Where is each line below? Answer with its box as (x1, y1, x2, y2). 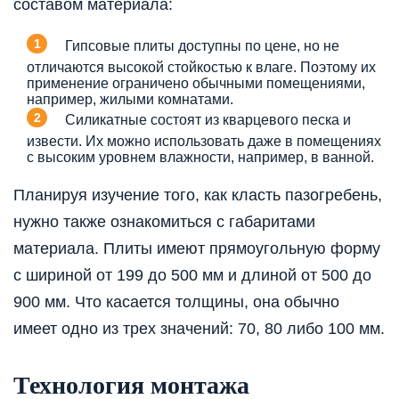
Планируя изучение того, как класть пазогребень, (13, 185, 382, 204)
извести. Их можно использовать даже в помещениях (27, 133, 381, 149)
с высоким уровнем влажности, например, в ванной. (27, 149, 374, 165)
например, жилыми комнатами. (27, 91, 233, 107)
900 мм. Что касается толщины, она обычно (13, 292, 339, 311)
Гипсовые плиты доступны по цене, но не (65, 37, 339, 53)
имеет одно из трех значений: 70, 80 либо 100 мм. (13, 319, 385, 338)
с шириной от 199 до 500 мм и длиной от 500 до (13, 265, 371, 284)
